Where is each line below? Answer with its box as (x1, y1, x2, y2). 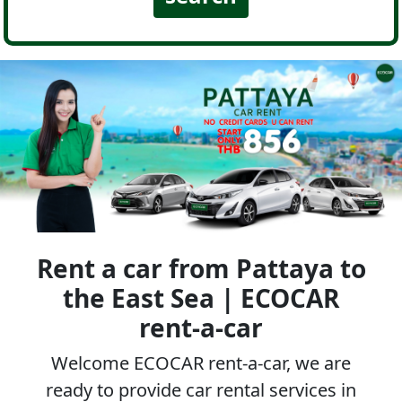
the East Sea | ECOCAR (63, 280, 339, 315)
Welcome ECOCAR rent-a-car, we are (51, 350, 351, 375)
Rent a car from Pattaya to (36, 250, 366, 285)
